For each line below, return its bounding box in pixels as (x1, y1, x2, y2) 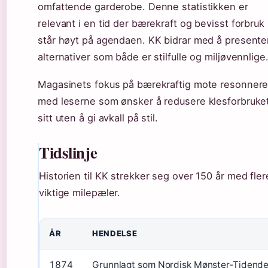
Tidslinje (39, 140, 98, 164)
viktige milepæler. (39, 186, 121, 199)
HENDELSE (92, 228, 138, 238)
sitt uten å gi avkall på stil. (38, 111, 158, 124)
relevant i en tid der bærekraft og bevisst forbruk (38, 17, 264, 30)
